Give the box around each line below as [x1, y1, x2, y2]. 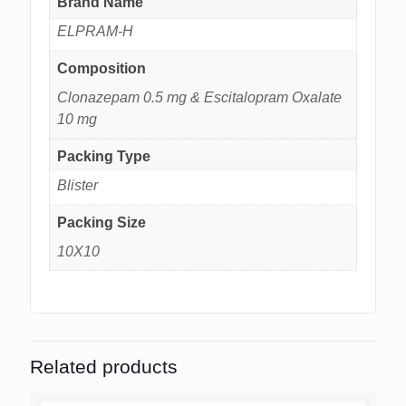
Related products [30, 355, 178, 377]
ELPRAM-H [57, 24, 133, 40]
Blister [57, 178, 98, 194]
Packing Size [57, 215, 146, 231]
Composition [57, 61, 146, 77]
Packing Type [57, 149, 150, 165]
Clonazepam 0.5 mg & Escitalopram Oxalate [57, 90, 342, 106]
